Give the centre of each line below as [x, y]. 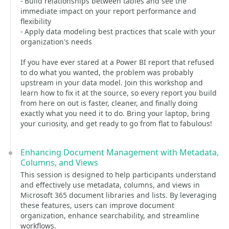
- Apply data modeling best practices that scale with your [118, 31]
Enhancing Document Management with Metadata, [120, 152]
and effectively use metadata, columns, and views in [110, 185]
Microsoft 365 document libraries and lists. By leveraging [119, 195]
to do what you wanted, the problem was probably [107, 72]
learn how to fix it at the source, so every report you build [119, 93]
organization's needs [56, 42]
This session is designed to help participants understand [118, 175]
